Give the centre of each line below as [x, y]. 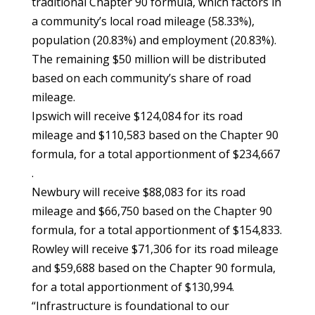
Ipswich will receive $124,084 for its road [137, 116]
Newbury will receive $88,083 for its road [138, 192]
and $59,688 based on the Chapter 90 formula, [153, 268]
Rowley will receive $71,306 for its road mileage [155, 249]
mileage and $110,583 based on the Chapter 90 [155, 135]
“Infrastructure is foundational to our [130, 306]
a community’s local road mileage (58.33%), [143, 21]
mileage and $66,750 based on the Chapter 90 [152, 211]
